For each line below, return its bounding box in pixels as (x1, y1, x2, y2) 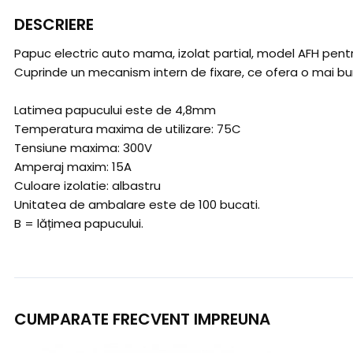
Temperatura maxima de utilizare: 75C (14, 121, 241, 137)
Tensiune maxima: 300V (14, 139, 152, 156)
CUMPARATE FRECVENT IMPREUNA (14, 308, 270, 330)
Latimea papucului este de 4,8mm (14, 102, 216, 118)
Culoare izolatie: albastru (14, 177, 161, 194)
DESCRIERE (14, 13, 94, 35)
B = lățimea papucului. (14, 215, 143, 232)
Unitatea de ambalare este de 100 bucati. (14, 196, 260, 213)
